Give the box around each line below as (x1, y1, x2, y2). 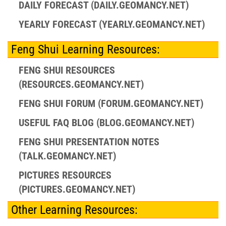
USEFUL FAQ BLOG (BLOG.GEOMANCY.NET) (18, 117, 194, 129)
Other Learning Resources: (11, 202, 138, 217)
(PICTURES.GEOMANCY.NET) (18, 183, 135, 196)
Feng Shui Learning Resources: (11, 42, 160, 56)
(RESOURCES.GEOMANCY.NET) (18, 78, 144, 91)
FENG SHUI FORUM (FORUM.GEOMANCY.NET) (18, 97, 203, 110)
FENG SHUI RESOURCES (18, 64, 115, 77)
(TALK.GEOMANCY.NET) (18, 150, 116, 162)
